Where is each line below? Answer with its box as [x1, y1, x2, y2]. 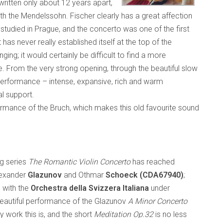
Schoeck [106, 170, 138, 180]
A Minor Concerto [128, 197, 187, 206]
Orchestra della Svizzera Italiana [31, 183, 151, 193]
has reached [130, 157, 175, 166]
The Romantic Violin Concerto [28, 157, 130, 166]
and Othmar [62, 170, 106, 180]
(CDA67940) [140, 170, 183, 180]
